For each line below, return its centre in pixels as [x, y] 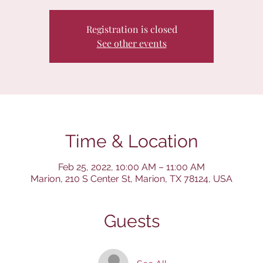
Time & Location [131, 141]
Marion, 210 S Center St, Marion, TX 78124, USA [131, 179]
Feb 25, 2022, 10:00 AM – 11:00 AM [131, 167]
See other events [131, 43]
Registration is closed [131, 29]
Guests [131, 221]
